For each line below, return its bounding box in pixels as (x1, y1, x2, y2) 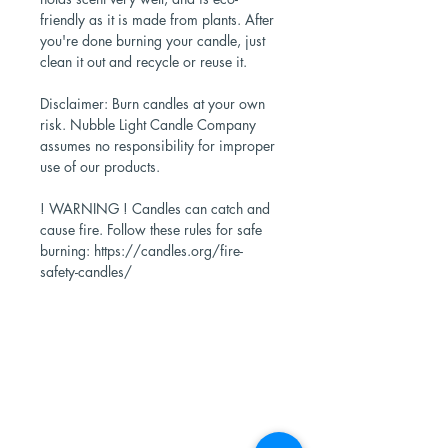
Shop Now (103, 349, 212, 369)
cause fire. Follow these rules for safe (40, 219, 262, 239)
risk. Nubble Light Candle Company (40, 114, 256, 134)
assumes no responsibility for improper (40, 135, 275, 155)
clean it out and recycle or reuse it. (40, 51, 247, 71)
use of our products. (40, 156, 160, 176)
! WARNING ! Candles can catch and (40, 198, 270, 218)
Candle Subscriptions (33, 415, 282, 435)
